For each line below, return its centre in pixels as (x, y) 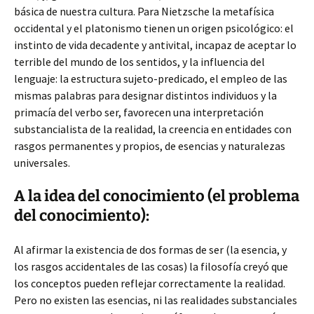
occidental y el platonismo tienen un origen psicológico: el (154, 28)
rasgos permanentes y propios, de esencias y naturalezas (150, 146)
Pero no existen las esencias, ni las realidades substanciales (156, 300)
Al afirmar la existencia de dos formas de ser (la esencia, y (150, 250)
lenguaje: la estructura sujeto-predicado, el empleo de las (151, 78)
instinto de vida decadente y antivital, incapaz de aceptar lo (155, 45)
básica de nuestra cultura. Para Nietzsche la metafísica (144, 11)
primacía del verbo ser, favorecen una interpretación (139, 112)
